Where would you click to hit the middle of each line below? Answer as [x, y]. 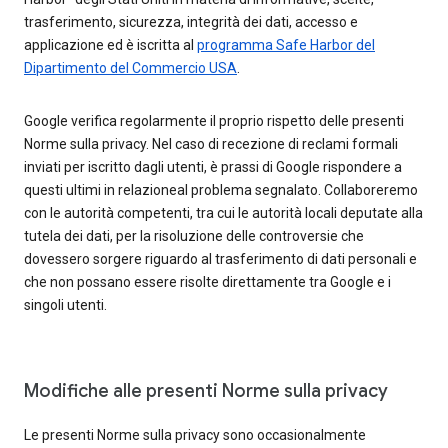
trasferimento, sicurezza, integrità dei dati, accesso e [191, 22]
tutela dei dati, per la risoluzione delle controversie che [194, 236]
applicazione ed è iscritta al [110, 45]
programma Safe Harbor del [286, 45]
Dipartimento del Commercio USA [130, 68]
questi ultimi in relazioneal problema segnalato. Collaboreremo [221, 190]
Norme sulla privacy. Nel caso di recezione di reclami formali [211, 144]
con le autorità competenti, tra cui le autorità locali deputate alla [223, 213]
